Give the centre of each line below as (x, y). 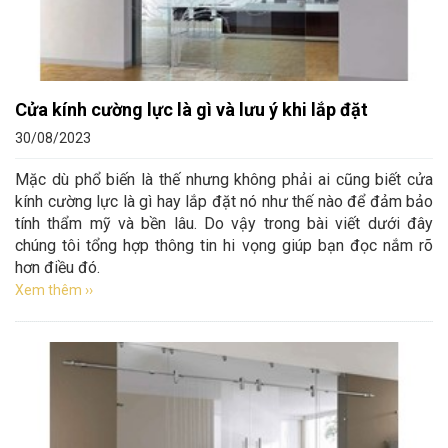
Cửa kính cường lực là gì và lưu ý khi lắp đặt (191, 109)
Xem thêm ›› (54, 290)
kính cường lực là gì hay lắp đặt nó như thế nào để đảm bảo (224, 201)
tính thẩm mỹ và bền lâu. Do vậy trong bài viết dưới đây (224, 223)
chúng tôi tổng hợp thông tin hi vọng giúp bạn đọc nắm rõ (224, 245)
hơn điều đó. (57, 267)
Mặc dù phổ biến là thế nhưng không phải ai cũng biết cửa (224, 179)
